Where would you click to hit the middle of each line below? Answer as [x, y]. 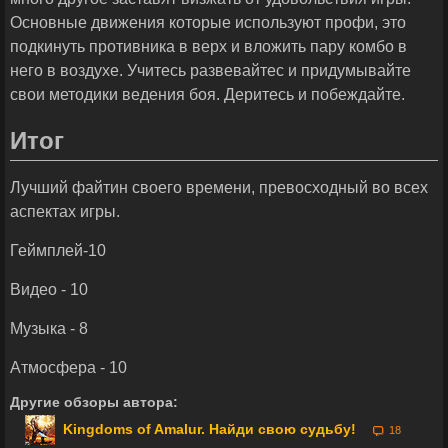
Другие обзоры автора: [94, 403]
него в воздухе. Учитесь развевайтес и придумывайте [210, 71]
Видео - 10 [49, 290]
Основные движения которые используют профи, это [208, 23]
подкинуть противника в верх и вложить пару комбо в [208, 47]
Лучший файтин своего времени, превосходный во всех [219, 188]
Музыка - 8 [49, 329]
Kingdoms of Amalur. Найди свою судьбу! [207, 429]
